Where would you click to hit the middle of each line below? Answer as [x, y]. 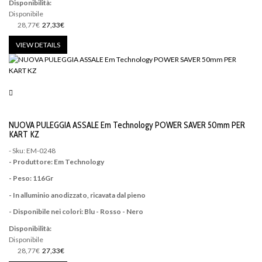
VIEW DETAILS [38, 45]
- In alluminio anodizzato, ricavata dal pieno [77, 195]
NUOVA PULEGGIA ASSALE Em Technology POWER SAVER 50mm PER [127, 125]
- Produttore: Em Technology [56, 161]
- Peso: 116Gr [31, 178]
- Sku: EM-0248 [32, 150]
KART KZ [24, 135]
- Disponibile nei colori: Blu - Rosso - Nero [76, 212]
